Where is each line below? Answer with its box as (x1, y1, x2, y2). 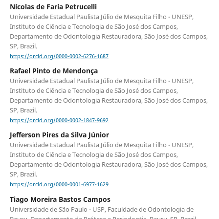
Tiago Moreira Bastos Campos (9, 194, 110, 204)
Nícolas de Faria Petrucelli (9, 2, 97, 12)
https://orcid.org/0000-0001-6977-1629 (9, 181, 109, 188)
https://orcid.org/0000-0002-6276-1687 (9, 53, 109, 60)
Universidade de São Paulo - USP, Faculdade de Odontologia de (9, 204, 194, 214)
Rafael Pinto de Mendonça (9, 66, 98, 76)
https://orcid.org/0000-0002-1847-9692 (9, 117, 109, 124)
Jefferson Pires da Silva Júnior (9, 130, 109, 140)
